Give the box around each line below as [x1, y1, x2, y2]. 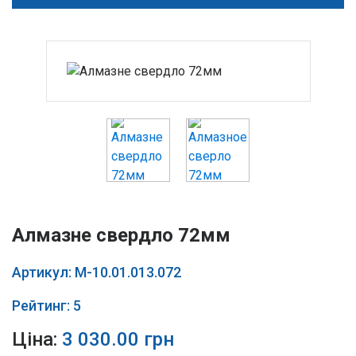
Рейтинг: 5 [12, 297, 81, 315]
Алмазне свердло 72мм [12, 224, 230, 247]
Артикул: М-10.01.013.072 [12, 264, 181, 281]
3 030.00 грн [62, 328, 174, 351]
